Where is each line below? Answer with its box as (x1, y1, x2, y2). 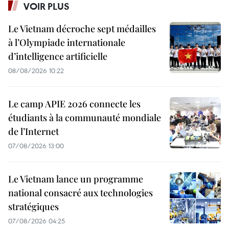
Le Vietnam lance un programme (8, 172, 143, 185)
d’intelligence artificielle (8, 50, 107, 62)
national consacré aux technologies (8, 186, 153, 199)
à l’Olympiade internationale (8, 36, 125, 49)
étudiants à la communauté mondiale (8, 111, 161, 124)
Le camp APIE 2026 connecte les (8, 97, 141, 110)
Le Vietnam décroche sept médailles (8, 22, 156, 35)
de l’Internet (8, 125, 59, 138)
